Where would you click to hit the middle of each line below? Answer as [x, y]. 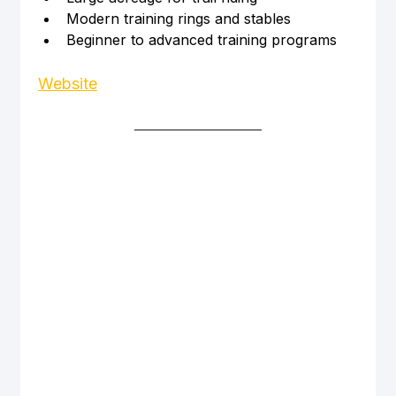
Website [67, 84]
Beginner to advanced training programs [201, 40]
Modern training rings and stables [178, 19]
